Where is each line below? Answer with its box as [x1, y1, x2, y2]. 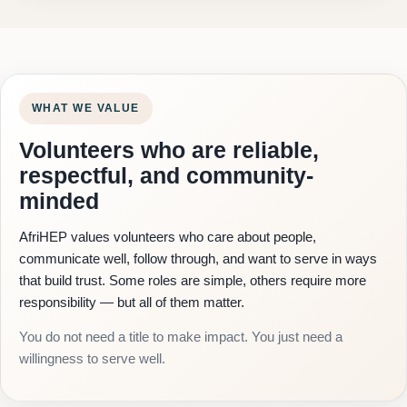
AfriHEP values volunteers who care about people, [19, 229, 316, 245]
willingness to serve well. [19, 351, 165, 367]
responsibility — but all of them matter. [19, 294, 244, 311]
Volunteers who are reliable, [19, 137, 319, 164]
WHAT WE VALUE [32, 102, 140, 115]
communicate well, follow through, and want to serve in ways [19, 251, 377, 267]
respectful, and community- [19, 163, 313, 189]
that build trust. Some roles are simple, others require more [19, 273, 366, 289]
